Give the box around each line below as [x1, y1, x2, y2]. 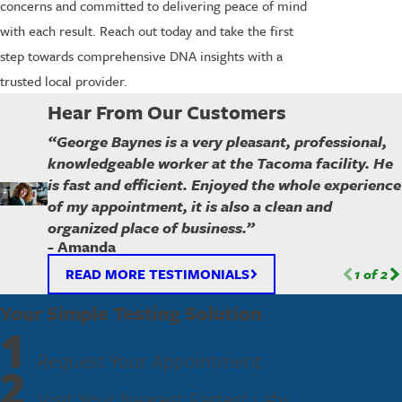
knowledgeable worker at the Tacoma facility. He [48, 152, 394, 175]
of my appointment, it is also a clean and [48, 195, 333, 218]
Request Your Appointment [37, 345, 262, 374]
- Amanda [48, 235, 117, 258]
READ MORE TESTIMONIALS [65, 263, 249, 284]
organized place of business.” [48, 216, 256, 240]
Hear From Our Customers [48, 98, 287, 127]
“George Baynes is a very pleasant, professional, [48, 130, 388, 153]
